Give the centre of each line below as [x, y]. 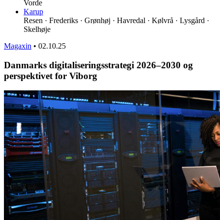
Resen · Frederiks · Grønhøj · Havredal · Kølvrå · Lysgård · [116, 20]
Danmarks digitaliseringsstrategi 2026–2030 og [98, 65]
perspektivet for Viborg [51, 76]
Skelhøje [37, 29]
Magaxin [18, 46]
